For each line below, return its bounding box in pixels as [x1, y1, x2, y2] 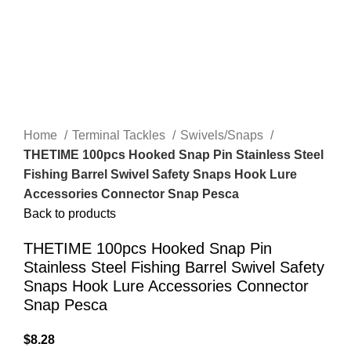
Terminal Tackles [72, 128, 168, 143]
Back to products [24, 207, 116, 221]
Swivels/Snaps [180, 128, 266, 143]
